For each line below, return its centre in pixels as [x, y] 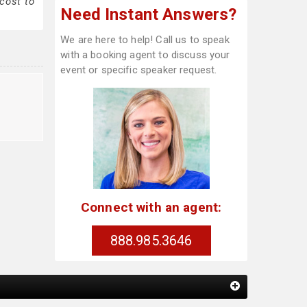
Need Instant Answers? [149, 14]
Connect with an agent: [151, 207]
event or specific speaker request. [139, 70]
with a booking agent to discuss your [145, 55]
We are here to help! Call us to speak [145, 40]
